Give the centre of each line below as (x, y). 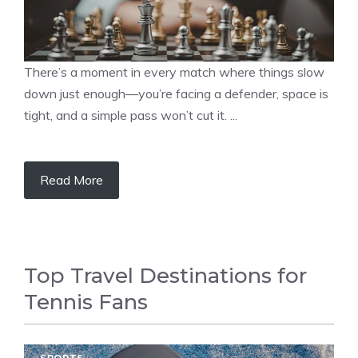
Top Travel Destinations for (165, 276)
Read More (72, 180)
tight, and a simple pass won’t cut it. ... (131, 115)
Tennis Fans (86, 302)
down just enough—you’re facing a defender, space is (176, 93)
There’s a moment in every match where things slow (174, 72)
